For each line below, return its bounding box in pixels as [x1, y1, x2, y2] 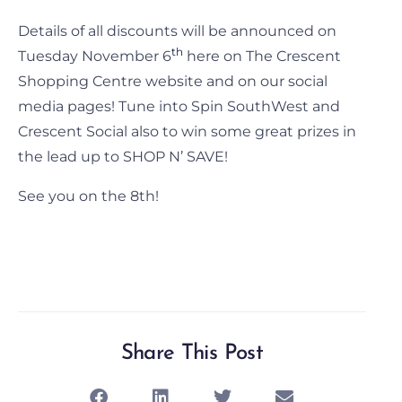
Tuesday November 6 [18, 47, 171, 65]
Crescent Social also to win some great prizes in [18, 122, 356, 140]
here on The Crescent [183, 47, 341, 65]
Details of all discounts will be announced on [18, 22, 336, 39]
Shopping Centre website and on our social [18, 72, 328, 90]
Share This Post [120, 342, 263, 364]
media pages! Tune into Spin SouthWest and [18, 97, 340, 115]
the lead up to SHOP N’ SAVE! [18, 147, 228, 165]
